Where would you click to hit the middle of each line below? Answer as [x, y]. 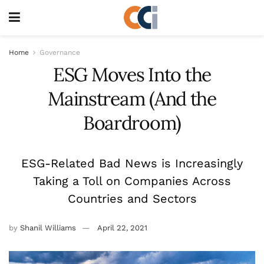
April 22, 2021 [122, 227]
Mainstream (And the [132, 99]
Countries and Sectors [132, 198]
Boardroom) [132, 123]
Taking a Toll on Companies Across [132, 181]
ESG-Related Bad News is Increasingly [132, 163]
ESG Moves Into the [132, 75]
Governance [60, 52]
